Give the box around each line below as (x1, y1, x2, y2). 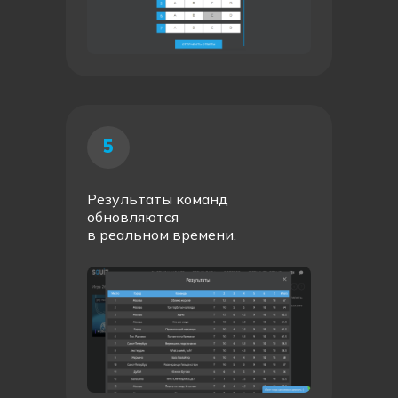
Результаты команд (87, 190, 228, 208)
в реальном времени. (87, 226, 236, 243)
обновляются (87, 208, 179, 226)
